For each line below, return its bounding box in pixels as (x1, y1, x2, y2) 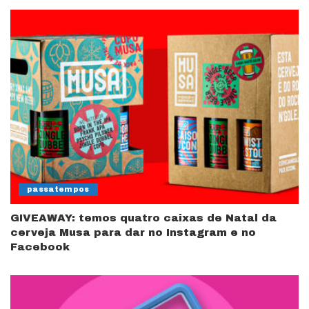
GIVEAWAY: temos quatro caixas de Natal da (10, 212, 277, 224)
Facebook (10, 241, 70, 253)
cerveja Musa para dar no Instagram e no (10, 227, 256, 239)
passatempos (27, 186, 90, 194)
